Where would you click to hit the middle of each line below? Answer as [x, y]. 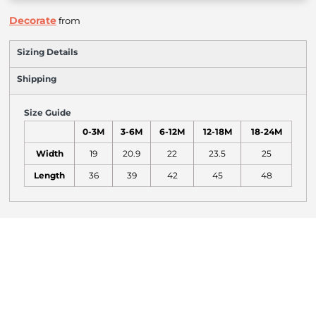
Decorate [33, 20]
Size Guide [48, 113]
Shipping [37, 79]
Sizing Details [47, 52]
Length [49, 176]
